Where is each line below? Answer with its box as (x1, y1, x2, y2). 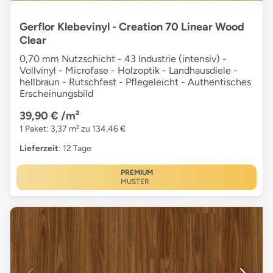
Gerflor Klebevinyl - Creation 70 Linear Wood (19, 20, 244, 34)
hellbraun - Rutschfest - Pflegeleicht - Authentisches (19, 76, 251, 88)
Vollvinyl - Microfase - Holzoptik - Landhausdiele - (19, 65, 238, 77)
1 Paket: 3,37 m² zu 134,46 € (19, 124, 126, 135)
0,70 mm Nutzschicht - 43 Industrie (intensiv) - (19, 53, 227, 65)
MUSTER (120, 177, 149, 186)
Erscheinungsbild (19, 88, 93, 100)
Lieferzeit (19, 143, 58, 154)
